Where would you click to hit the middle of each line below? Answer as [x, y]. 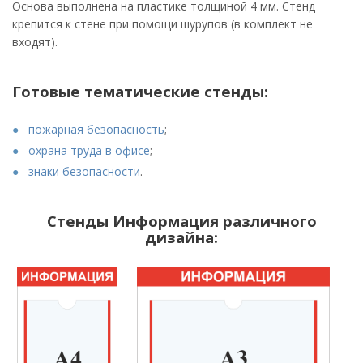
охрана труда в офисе [89, 150]
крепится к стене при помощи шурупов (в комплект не [162, 24]
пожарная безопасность [96, 129]
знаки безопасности [84, 171]
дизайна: [181, 237]
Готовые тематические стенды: [140, 91]
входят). [35, 42]
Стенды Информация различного [181, 221]
